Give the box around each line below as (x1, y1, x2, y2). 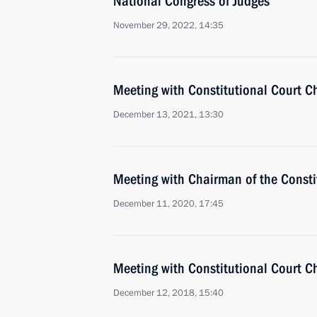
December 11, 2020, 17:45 (113, 197, 224, 210)
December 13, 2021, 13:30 (113, 108, 224, 121)
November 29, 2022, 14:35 (113, 19, 224, 32)
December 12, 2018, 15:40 (113, 287, 224, 299)
